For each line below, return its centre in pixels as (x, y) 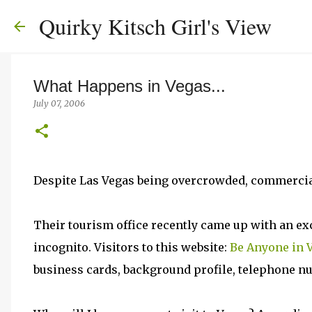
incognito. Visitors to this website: (132, 247)
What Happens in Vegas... (130, 86)
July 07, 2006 (59, 103)
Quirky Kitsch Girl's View (155, 26)
